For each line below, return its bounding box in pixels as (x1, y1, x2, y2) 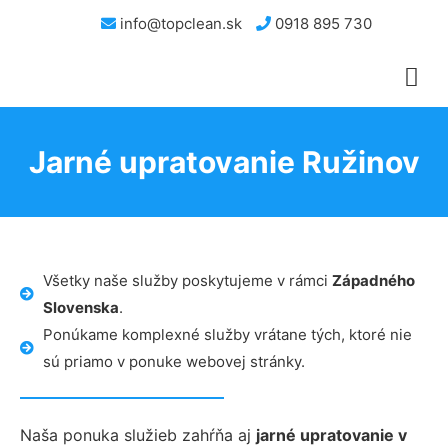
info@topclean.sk (116, 14, 242, 33)
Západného (331, 271, 415, 290)
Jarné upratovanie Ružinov (28, 144, 420, 180)
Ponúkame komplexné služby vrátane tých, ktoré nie (42, 325, 412, 344)
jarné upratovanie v (256, 425, 407, 445)
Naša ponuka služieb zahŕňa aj (20, 425, 251, 445)
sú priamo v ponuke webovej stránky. (42, 352, 305, 371)
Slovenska (42, 298, 119, 317)
